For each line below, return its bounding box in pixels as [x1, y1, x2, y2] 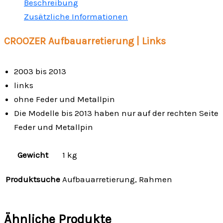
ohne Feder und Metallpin [14, 94, 115, 104]
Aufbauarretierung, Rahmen [62, 174, 172, 185]
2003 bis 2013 [14, 66, 66, 76]
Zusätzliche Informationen [24, 11, 128, 21]
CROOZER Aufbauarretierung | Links [4, 35, 166, 47]
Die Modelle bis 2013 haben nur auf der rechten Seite [14, 108, 219, 118]
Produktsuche [5, 174, 60, 185]
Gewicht [17, 150, 48, 160]
